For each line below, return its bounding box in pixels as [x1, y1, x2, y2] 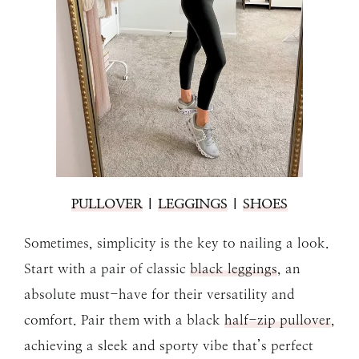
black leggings [190, 260, 277, 276]
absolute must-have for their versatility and [24, 285, 295, 302]
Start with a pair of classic [24, 260, 190, 276]
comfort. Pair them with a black [24, 311, 224, 328]
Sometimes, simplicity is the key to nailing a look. [24, 234, 329, 251]
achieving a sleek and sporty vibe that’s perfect [24, 337, 313, 353]
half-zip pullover [224, 311, 331, 328]
